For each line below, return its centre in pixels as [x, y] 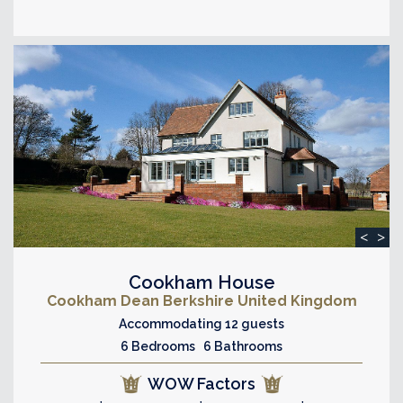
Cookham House [201, 282]
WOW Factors [201, 383]
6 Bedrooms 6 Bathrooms [201, 346]
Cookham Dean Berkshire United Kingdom [201, 300]
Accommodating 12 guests [201, 323]
